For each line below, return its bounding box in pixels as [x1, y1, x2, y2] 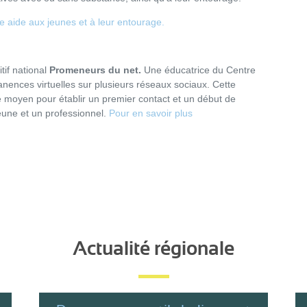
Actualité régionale [73, 238, 234, 260]
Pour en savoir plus [109, 108, 193, 119]
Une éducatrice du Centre [144, 64, 256, 75]
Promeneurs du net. [47, 64, 144, 75]
